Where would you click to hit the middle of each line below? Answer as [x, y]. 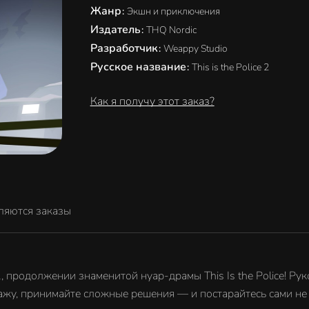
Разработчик [125, 48]
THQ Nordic [171, 30]
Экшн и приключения [173, 11]
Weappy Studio [195, 49]
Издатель [117, 30]
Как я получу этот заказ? [152, 101]
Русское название [139, 67]
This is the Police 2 [230, 67]
